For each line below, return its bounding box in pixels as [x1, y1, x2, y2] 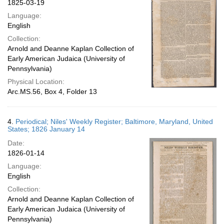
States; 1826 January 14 [7, 125, 85, 133]
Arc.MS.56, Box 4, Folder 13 [7, 87, 97, 95]
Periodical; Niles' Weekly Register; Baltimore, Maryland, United [15, 117, 213, 125]
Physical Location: [7, 77, 64, 85]
